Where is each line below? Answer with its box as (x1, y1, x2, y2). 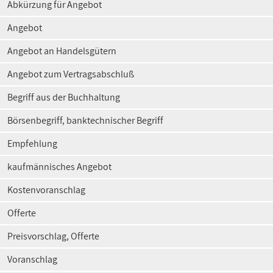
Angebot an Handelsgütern (7, 44, 116, 57)
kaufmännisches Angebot (7, 160, 112, 173)
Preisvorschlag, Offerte (7, 230, 99, 243)
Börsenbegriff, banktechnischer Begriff (7, 114, 163, 127)
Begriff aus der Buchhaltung (7, 91, 120, 104)
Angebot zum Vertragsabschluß (7, 68, 134, 80)
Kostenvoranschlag (7, 183, 85, 196)
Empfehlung (7, 137, 57, 150)
